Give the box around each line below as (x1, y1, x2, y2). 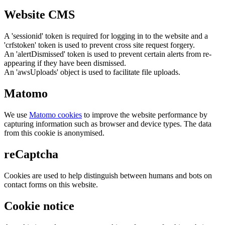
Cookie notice (4, 199, 74, 212)
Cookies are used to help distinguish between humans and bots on (4, 171, 212, 180)
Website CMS (4, 8, 75, 22)
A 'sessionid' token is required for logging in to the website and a (4, 32, 208, 41)
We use (4, 110, 29, 119)
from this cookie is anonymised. (4, 128, 104, 137)
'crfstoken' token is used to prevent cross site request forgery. (4, 41, 195, 50)
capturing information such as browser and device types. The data (4, 119, 211, 128)
